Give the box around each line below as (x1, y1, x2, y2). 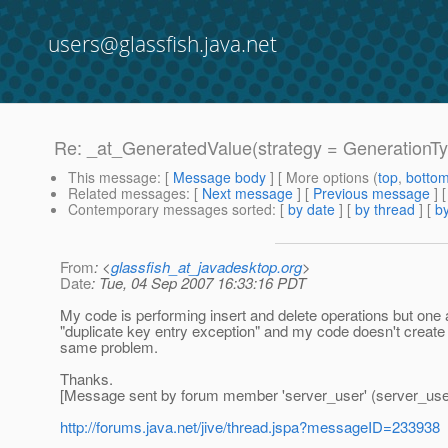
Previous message (313, 183, 430, 204)
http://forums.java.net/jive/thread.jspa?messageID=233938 (60, 416, 440, 438)
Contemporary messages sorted (68, 199, 272, 220)
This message (68, 167, 157, 188)
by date (288, 199, 335, 220)
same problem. (60, 336, 158, 358)
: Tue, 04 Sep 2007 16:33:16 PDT (91, 272, 306, 294)
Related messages (68, 183, 186, 204)
